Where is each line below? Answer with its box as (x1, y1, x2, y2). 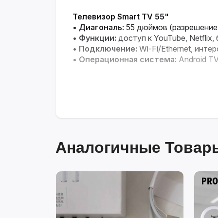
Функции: (79, 33, 116, 43)
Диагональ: (79, 22, 124, 32)
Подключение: (79, 44, 137, 54)
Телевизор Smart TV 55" (73, 12, 169, 21)
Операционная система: (79, 54, 177, 64)
